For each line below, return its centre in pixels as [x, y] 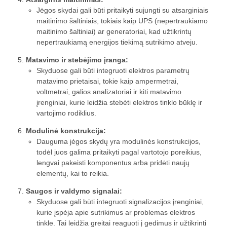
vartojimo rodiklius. [66, 113]
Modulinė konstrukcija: [66, 131]
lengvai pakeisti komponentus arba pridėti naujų [113, 163]
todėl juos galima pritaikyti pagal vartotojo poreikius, [119, 152]
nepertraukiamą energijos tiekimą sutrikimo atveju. [117, 42]
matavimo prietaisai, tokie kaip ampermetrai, [107, 81]
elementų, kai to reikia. [73, 174]
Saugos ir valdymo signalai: [74, 191]
